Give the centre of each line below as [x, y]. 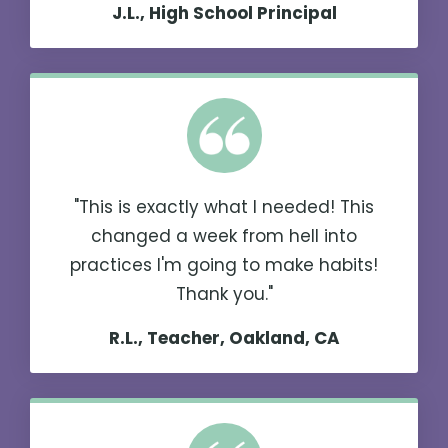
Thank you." [224, 294]
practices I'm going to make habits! [224, 265]
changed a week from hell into [224, 236]
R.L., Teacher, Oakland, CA [224, 338]
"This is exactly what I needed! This [224, 207]
